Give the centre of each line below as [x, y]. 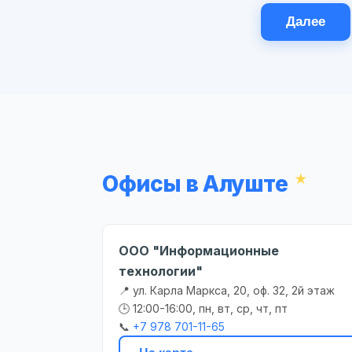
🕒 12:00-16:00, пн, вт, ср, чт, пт [203, 309]
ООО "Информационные [199, 251]
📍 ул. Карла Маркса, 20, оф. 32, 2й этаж [227, 291]
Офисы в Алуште [195, 184]
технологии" [161, 271]
